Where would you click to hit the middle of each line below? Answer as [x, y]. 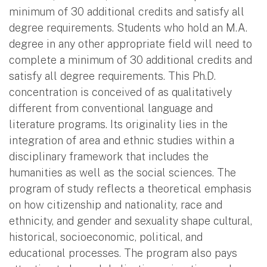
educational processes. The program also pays [123, 253]
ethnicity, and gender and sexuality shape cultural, [131, 221]
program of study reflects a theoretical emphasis [130, 188]
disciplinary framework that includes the [109, 156]
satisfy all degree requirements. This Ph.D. [112, 76]
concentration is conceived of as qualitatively [120, 92]
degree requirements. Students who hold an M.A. [128, 27]
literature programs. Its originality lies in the [118, 124]
